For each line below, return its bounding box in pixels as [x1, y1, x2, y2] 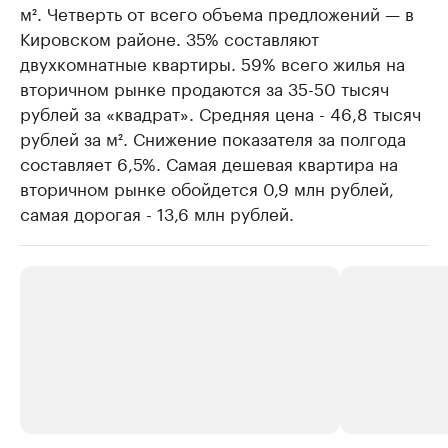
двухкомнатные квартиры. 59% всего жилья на [20, 48, 405, 75]
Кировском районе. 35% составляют [20, 23, 319, 50]
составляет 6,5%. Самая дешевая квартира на [20, 148, 398, 175]
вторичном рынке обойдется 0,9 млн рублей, [20, 173, 394, 200]
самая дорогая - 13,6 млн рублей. [20, 198, 294, 225]
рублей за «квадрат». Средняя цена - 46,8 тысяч [20, 98, 421, 125]
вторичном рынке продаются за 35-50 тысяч [20, 73, 389, 100]
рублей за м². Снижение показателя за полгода [20, 123, 406, 150]
